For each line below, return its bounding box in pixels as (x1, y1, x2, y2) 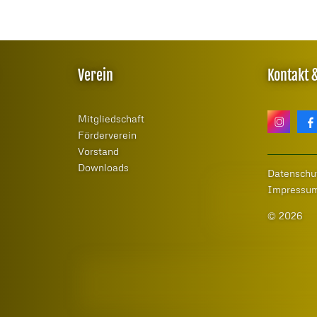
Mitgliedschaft (77, 113, 144, 125)
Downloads (77, 161, 129, 174)
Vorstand (77, 145, 119, 158)
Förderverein (77, 129, 137, 142)
